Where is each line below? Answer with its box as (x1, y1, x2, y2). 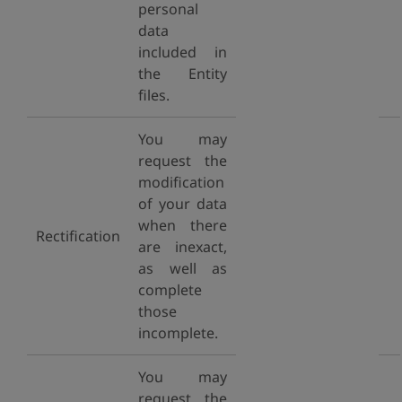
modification (138, 172, 224, 192)
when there (138, 215, 227, 235)
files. (138, 85, 170, 105)
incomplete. (138, 323, 218, 343)
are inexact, (138, 237, 227, 257)
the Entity (138, 64, 227, 83)
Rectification (36, 226, 120, 246)
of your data (138, 194, 227, 214)
